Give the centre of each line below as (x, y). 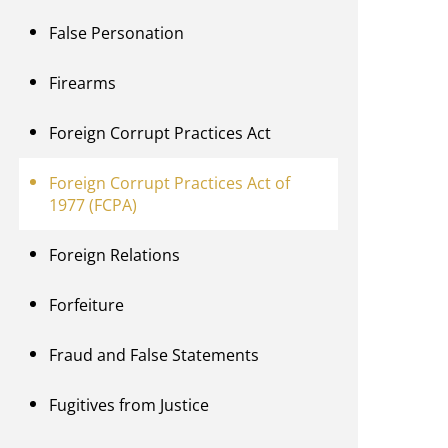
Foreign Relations (115, 255)
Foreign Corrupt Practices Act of (170, 183)
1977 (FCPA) (93, 205)
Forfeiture (87, 305)
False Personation (117, 33)
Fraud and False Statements (154, 355)
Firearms (83, 83)
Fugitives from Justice (129, 405)
